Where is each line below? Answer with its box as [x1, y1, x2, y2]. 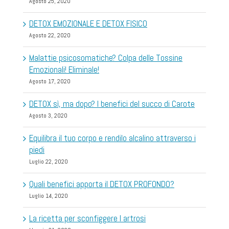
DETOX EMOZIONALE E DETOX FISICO [29, 17, 147, 29]
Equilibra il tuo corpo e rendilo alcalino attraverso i [29, 132, 196, 144]
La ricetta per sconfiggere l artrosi [29, 212, 146, 224]
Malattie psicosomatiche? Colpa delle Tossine [29, 52, 182, 63]
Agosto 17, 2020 [29, 77, 71, 85]
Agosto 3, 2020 [29, 111, 67, 120]
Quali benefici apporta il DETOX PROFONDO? [29, 178, 174, 190]
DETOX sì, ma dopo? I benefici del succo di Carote [29, 98, 195, 109]
